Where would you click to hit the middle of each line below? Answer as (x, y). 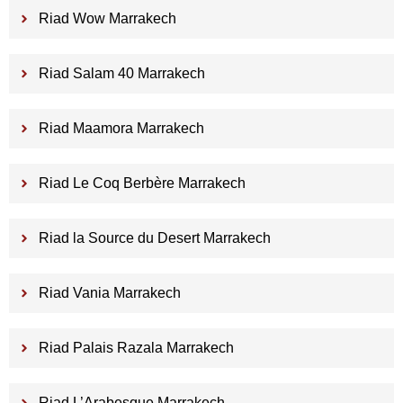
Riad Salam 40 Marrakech (121, 74)
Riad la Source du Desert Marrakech (154, 238)
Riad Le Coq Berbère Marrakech (142, 184)
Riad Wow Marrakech (107, 19)
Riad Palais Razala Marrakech (136, 348)
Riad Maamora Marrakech (121, 129)
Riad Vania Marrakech (109, 293)
